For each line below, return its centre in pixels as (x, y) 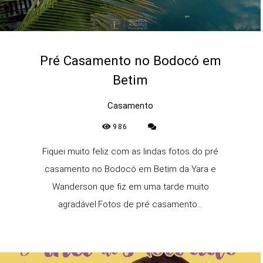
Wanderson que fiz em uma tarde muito (130, 186)
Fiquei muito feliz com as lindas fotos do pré (130, 151)
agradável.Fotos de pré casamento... (130, 204)
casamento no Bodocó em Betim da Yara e (130, 169)
